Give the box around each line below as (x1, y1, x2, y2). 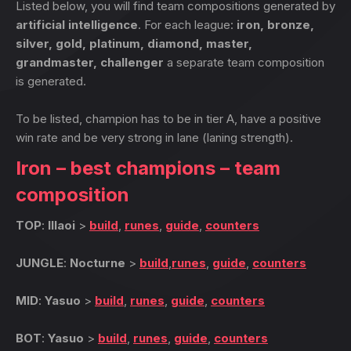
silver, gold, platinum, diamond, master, (16, 36, 252, 51)
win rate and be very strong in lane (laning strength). (16, 130, 293, 145)
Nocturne (70, 255, 125, 270)
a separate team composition (164, 55, 324, 70)
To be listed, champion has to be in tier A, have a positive (16, 111, 321, 126)
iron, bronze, (237, 17, 314, 32)
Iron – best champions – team (16, 157, 280, 179)
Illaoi (48, 218, 75, 233)
